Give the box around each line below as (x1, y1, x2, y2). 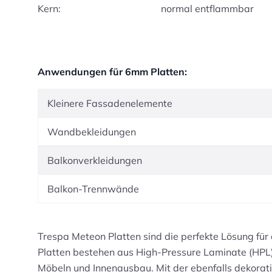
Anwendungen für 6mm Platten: (38, 66, 187, 78)
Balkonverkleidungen (47, 154, 142, 166)
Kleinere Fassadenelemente (47, 97, 172, 109)
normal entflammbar (161, 2, 254, 15)
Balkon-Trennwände (47, 183, 139, 195)
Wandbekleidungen (47, 126, 136, 138)
